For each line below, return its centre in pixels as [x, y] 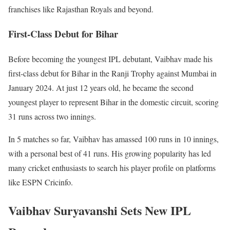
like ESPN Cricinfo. [41, 182]
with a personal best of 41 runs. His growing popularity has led [110, 154]
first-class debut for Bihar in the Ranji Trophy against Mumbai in [112, 73]
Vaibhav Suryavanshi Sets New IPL [100, 210]
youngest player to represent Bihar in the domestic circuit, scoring [113, 102]
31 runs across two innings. [52, 117]
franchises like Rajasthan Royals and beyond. [81, 9]
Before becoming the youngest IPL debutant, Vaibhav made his [110, 59]
